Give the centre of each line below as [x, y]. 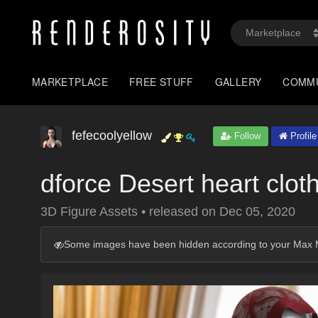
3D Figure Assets [91, 212]
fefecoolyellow [112, 136]
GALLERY [238, 82]
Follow [246, 136]
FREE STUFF [161, 82]
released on [184, 212]
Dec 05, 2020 [257, 212]
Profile [302, 136]
